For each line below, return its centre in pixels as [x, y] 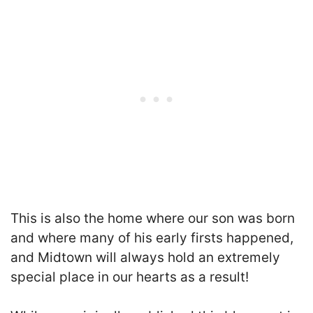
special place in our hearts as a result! [130, 277]
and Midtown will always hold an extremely [145, 257]
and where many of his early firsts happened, [152, 238]
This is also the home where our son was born [153, 218]
